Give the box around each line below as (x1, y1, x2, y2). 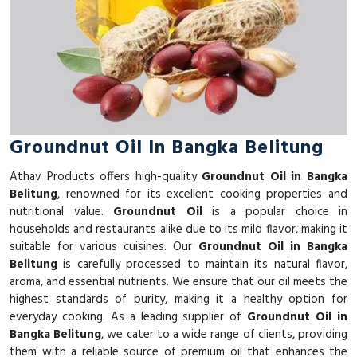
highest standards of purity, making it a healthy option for (10, 289, 347, 309)
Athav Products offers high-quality (10, 167, 202, 186)
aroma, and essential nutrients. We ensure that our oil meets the (10, 272, 347, 292)
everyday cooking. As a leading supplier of (10, 307, 248, 327)
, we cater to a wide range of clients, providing (101, 324, 348, 344)
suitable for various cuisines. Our (10, 237, 198, 257)
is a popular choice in (202, 202, 347, 222)
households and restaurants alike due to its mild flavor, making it (10, 219, 347, 239)
